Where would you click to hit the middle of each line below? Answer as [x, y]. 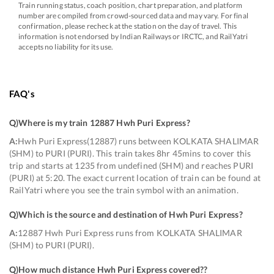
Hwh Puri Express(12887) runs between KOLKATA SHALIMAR [139, 141]
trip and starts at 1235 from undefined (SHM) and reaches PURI [131, 165]
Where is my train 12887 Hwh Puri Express [102, 123]
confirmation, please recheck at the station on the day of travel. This [128, 26]
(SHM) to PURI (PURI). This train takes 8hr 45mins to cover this [130, 153]
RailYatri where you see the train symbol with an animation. [124, 190]
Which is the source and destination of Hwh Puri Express [129, 214]
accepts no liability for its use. [66, 47]
